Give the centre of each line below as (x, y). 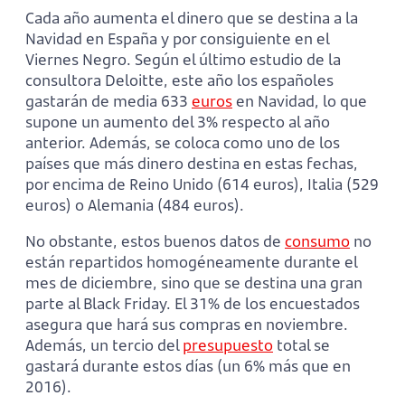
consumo (317, 241)
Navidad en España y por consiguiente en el (177, 39)
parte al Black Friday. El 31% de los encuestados (193, 304)
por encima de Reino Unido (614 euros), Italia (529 (202, 184)
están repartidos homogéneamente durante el (191, 262)
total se (301, 345)
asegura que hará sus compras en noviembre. (187, 325)
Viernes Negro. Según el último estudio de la (183, 60)
